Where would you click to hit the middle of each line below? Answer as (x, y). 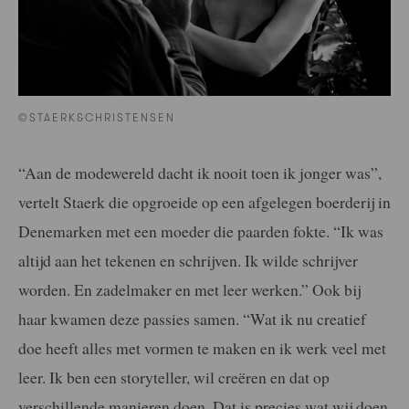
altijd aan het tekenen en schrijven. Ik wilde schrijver (188, 260)
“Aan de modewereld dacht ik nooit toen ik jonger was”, (200, 172)
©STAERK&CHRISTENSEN (97, 118)
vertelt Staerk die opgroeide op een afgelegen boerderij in (204, 201)
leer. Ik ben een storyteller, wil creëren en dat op (174, 377)
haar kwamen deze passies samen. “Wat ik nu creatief (192, 318)
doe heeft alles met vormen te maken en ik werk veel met (202, 347)
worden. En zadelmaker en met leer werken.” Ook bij (189, 289)
